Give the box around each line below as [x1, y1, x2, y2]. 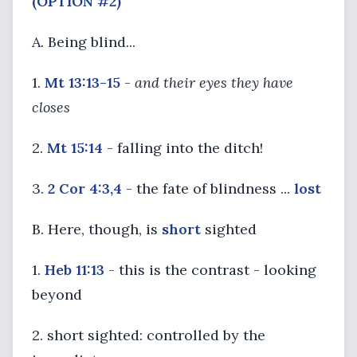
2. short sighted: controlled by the [32, 326, 265, 344]
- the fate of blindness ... [122, 179, 294, 198]
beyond [32, 285, 82, 304]
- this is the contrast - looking [104, 261, 316, 279]
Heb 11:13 [45, 261, 104, 279]
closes [32, 98, 70, 116]
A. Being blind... [32, 33, 135, 51]
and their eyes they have [135, 73, 293, 92]
